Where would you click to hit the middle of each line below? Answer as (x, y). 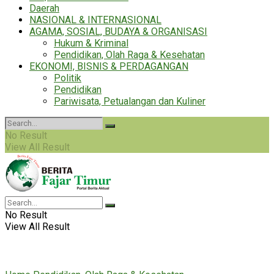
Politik (68, 78)
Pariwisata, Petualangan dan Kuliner (130, 101)
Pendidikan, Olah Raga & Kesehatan (129, 55)
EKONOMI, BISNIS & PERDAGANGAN (109, 66)
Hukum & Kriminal (91, 43)
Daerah (44, 8)
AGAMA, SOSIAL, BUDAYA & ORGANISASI (118, 31)
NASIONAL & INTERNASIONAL (95, 20)
